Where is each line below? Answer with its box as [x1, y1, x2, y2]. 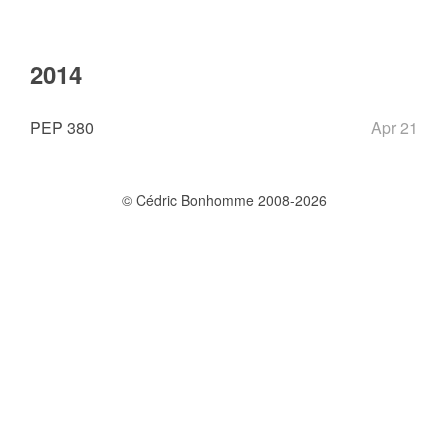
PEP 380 [30, 116, 94, 139]
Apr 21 [371, 116, 418, 139]
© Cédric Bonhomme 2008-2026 [121, 190, 327, 210]
